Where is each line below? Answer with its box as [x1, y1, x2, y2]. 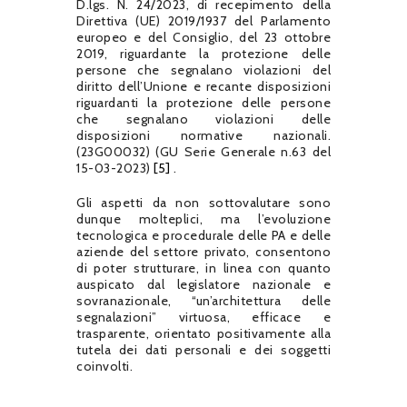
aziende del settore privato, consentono [76, 243, 331, 260]
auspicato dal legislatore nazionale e [76, 275, 331, 293]
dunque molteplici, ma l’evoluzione [76, 210, 331, 227]
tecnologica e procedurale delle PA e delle [76, 226, 331, 243]
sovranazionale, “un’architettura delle [76, 292, 331, 309]
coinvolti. [76, 357, 133, 374]
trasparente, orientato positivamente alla [76, 324, 331, 342]
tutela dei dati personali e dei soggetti [76, 341, 331, 358]
